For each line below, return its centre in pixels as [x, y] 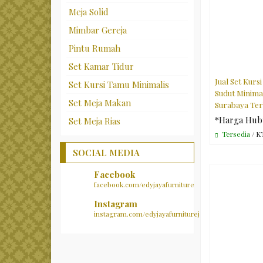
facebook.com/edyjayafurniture [144, 184]
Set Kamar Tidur [101, 66]
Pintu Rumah [95, 48]
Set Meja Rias [95, 121]
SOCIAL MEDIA [106, 153]
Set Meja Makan [100, 103]
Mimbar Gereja [98, 30]
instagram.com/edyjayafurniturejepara [156, 214]
